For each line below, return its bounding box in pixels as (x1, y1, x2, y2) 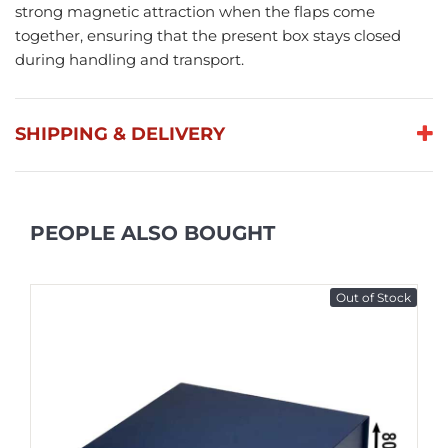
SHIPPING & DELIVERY (15, 123, 225, 146)
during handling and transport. (15, 50, 244, 70)
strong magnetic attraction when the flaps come (15, 2, 375, 22)
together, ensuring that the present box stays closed (15, 26, 401, 46)
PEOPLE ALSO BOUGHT (30, 221, 275, 246)
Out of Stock (336, 290, 411, 306)
